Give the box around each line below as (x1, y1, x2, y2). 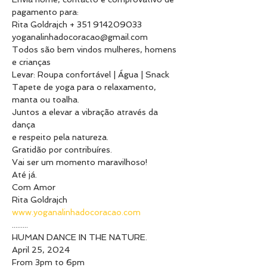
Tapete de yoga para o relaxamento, (12, 82, 159, 92)
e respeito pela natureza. (12, 132, 108, 142)
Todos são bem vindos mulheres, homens (12, 45, 179, 54)
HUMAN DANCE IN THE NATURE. (12, 232, 147, 242)
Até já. (12, 170, 37, 179)
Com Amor (12, 182, 55, 192)
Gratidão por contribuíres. (12, 145, 112, 154)
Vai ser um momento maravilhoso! (12, 157, 148, 167)
